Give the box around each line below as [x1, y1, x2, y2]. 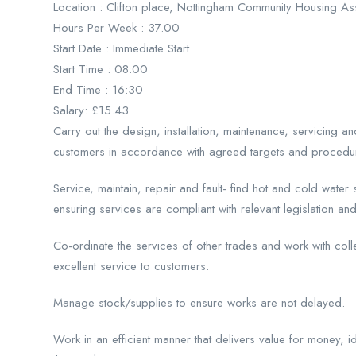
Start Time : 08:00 [53, 60, 148, 78]
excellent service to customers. [53, 257, 209, 275]
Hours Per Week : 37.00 [53, 19, 180, 37]
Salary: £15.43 [53, 102, 129, 119]
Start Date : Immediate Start [53, 40, 189, 57]
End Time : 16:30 [53, 81, 143, 99]
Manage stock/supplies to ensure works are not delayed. [53, 294, 345, 311]
